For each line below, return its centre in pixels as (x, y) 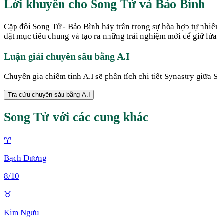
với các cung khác (99, 117)
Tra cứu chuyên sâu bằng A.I (49, 95)
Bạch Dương (25, 158)
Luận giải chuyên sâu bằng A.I (67, 56)
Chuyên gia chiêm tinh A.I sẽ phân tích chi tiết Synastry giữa (108, 77)
